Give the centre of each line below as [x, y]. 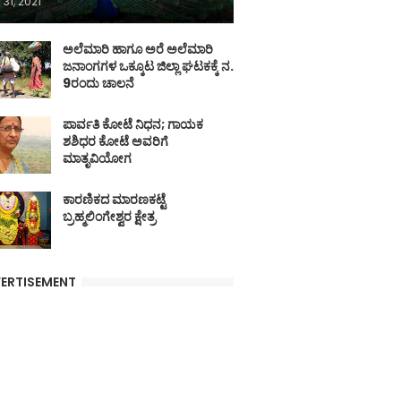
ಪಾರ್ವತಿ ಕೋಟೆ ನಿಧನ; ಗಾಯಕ [133, 125]
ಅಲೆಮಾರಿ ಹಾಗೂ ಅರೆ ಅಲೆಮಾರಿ [138, 50]
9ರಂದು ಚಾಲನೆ [98, 84]
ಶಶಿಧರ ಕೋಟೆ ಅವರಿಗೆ [115, 142]
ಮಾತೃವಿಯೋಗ [97, 159]
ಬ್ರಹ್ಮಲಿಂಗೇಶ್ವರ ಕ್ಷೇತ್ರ [109, 217]
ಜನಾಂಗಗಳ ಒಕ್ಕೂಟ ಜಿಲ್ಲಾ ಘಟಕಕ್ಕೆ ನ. [148, 67]
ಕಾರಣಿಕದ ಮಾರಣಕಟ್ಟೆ [114, 200]
